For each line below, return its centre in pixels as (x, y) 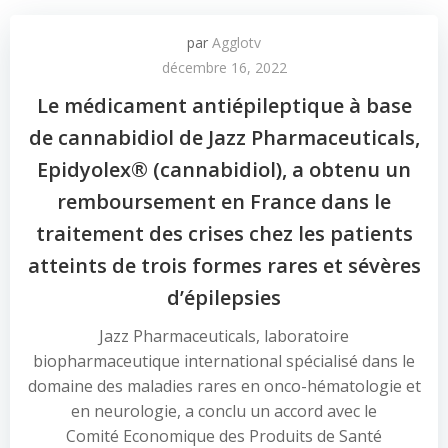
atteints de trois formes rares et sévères (224, 265)
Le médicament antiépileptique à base (224, 105)
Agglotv (236, 42)
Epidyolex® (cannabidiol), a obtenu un (224, 169)
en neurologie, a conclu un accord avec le (224, 411)
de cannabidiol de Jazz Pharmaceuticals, (224, 137)
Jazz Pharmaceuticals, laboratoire (224, 336)
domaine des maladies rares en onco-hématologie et (224, 386)
